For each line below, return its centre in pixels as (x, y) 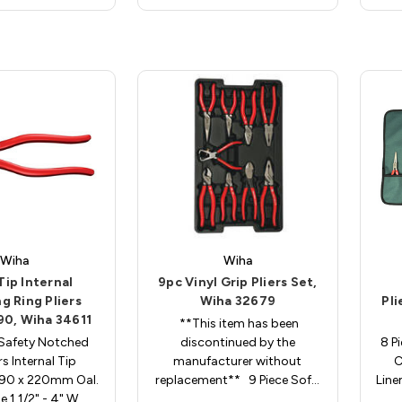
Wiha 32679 (238, 301)
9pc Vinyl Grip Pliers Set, (238, 283)
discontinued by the (237, 343)
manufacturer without (238, 362)
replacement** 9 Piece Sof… (238, 380)
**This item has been (237, 324)
